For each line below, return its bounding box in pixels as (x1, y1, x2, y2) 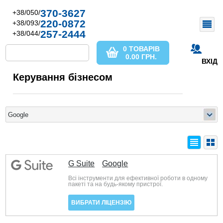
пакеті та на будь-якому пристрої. (68, 181, 163, 188)
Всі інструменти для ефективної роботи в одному (68, 175, 208, 182)
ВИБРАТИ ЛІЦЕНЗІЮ (71, 199, 132, 206)
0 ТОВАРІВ (122, 45, 160, 53)
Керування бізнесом (13, 72, 113, 83)
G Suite (68, 159, 95, 168)
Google (102, 159, 128, 168)
